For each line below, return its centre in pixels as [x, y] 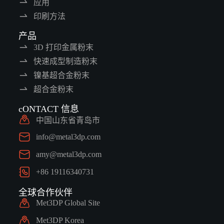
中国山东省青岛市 [68, 120]
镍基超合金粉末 [61, 75]
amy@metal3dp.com [68, 154]
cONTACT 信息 [48, 109]
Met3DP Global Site [68, 203]
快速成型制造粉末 [65, 61]
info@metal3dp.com [68, 137]
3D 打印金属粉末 [63, 47]
